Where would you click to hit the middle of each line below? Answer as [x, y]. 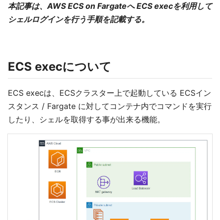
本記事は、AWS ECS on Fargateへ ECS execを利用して [110, 6]
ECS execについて [60, 67]
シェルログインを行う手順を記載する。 [79, 19]
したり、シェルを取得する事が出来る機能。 [86, 119]
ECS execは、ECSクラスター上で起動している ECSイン [110, 93]
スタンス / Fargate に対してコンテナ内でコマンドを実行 [110, 106]
